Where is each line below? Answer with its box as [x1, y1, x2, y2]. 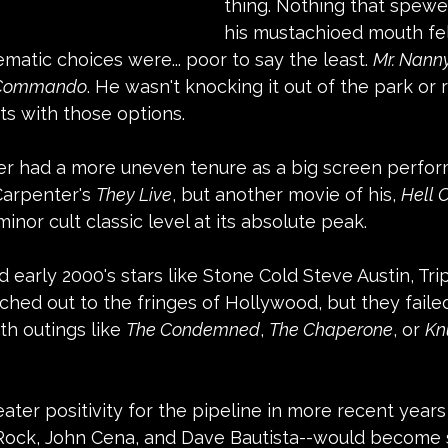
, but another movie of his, [172, 184, 401, 205]
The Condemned [126, 319, 260, 340]
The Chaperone [269, 319, 393, 340]
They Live [96, 184, 172, 205]
